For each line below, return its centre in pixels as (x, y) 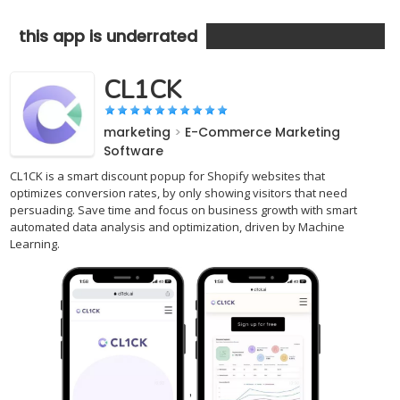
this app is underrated (108, 36)
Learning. (35, 244)
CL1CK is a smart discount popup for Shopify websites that (168, 176)
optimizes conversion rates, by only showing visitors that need (179, 193)
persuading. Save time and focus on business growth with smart (184, 210)
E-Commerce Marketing (263, 132)
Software (134, 151)
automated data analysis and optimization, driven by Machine (178, 227)
